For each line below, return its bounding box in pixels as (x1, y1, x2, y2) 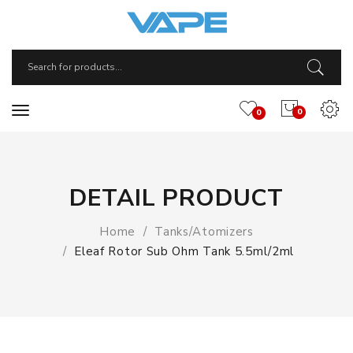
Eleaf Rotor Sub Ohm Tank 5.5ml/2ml (74, 243, 295, 259)
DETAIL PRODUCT (69, 182, 284, 214)
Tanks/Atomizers (154, 224, 254, 240)
